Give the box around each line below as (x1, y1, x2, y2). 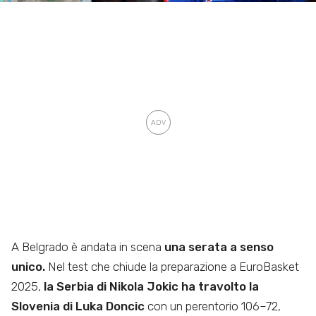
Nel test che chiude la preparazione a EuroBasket (48, 260, 299, 274)
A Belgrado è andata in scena (11, 240, 164, 255)
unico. (11, 260, 48, 274)
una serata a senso (164, 240, 274, 255)
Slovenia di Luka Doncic (11, 299, 145, 314)
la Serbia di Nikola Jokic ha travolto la (44, 279, 259, 294)
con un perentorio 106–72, (145, 299, 281, 314)
